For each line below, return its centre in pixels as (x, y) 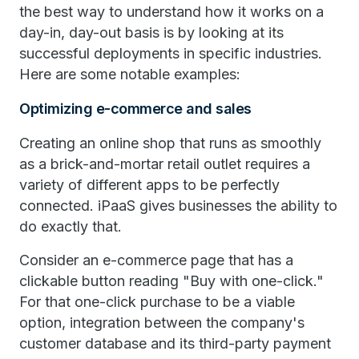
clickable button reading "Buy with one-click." (171, 281)
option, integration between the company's (162, 323)
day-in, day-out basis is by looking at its (151, 32)
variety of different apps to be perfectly (149, 185)
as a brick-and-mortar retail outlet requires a (165, 164)
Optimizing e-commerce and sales (135, 109)
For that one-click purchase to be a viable (157, 302)
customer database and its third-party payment (175, 343)
